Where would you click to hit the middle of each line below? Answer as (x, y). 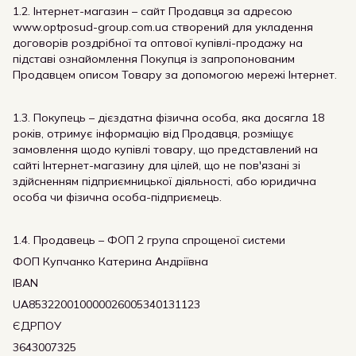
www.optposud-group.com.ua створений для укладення (163, 27)
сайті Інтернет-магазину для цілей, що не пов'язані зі (157, 165)
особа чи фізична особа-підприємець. (117, 197)
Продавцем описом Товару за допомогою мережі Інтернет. (175, 75)
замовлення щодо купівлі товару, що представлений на (165, 149)
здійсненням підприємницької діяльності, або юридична (164, 181)
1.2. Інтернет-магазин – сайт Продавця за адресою (153, 11)
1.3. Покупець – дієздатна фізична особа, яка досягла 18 (168, 118)
